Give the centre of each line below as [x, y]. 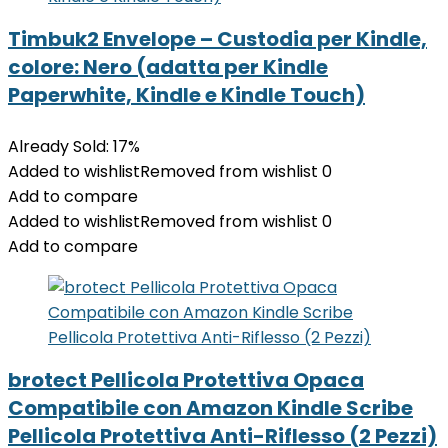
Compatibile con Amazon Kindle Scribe [210, 408]
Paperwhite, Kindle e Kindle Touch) [186, 95]
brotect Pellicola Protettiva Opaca [186, 380]
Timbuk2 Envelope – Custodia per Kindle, [217, 39]
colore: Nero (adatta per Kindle [168, 67]
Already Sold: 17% [74, 146]
